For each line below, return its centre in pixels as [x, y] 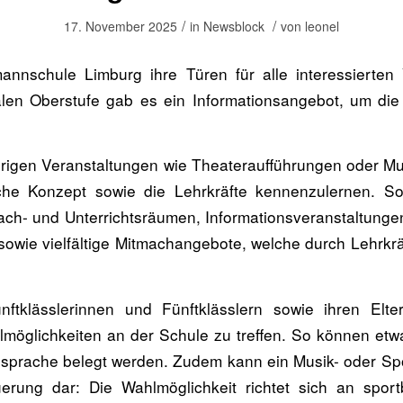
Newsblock [234, 26]
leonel [322, 26]
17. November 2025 [121, 26]
